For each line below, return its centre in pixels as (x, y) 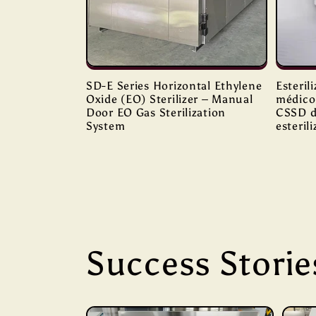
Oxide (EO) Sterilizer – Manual (170, 99)
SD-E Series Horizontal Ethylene (174, 85)
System (106, 126)
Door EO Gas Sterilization (156, 112)
